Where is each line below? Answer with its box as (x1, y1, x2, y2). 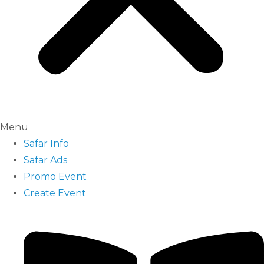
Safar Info (24, 137, 69, 149)
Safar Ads (24, 154, 67, 166)
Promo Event (24, 170, 87, 182)
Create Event (24, 187, 86, 199)
